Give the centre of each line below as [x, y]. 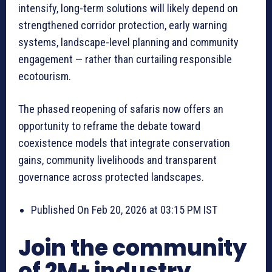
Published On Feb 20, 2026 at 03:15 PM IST [124, 209]
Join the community [133, 248]
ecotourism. [45, 76]
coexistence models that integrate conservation [124, 143]
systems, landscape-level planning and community [128, 42]
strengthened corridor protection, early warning [123, 25]
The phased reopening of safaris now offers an [121, 109]
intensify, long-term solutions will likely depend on [128, 8]
